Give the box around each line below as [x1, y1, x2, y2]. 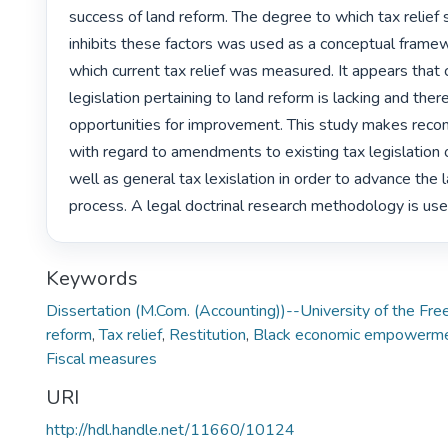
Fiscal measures [46, 348, 157, 371]
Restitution [169, 324, 246, 347]
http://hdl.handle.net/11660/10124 [46, 419, 295, 442]
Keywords [46, 265, 138, 293]
